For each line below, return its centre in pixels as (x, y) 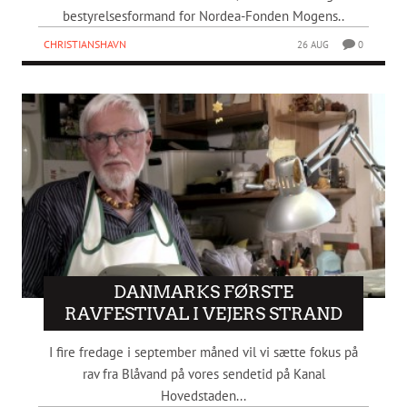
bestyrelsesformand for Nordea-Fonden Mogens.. (203, 16)
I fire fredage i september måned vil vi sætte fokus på (203, 352)
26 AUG (313, 45)
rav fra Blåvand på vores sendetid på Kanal (203, 373)
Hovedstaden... (203, 395)
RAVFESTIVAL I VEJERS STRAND (203, 313)
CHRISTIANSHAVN (85, 45)
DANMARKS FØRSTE (203, 292)
